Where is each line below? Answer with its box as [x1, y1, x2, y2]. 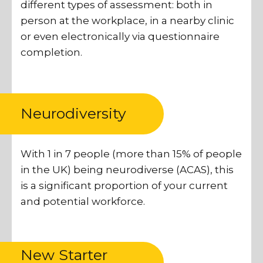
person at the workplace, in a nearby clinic [21, 15, 234, 27]
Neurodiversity [21, 104, 126, 123]
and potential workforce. [21, 195, 145, 207]
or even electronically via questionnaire [21, 31, 220, 43]
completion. [21, 46, 82, 59]
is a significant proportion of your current [21, 179, 228, 191]
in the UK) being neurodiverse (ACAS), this [21, 163, 234, 176]
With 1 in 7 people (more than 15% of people [21, 147, 242, 160]
